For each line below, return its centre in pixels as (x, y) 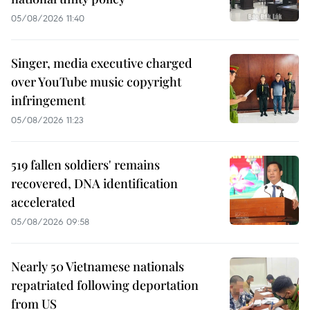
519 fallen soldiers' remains (85, 164)
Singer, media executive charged (102, 63)
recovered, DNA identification (94, 183)
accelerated (43, 202)
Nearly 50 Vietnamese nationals (98, 266)
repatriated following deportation (105, 285)
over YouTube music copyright (96, 81)
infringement (48, 100)
